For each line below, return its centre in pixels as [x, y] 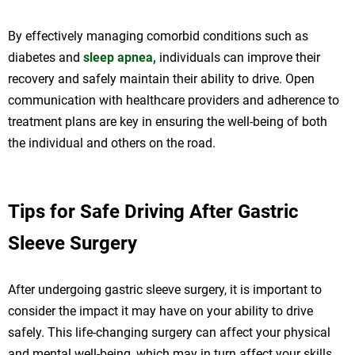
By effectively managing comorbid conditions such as [158, 36]
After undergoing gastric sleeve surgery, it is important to [165, 289]
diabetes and [46, 57]
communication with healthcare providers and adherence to [174, 100]
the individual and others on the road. [112, 143]
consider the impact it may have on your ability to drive [160, 311]
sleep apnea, [120, 57]
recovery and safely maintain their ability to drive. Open [161, 78]
